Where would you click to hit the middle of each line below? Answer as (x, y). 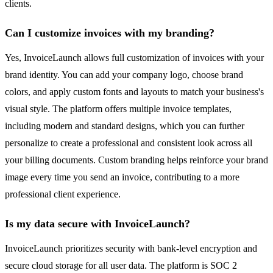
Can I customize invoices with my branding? (110, 33)
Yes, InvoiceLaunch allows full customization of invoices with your (134, 58)
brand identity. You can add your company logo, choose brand (124, 75)
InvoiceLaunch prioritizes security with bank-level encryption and (131, 249)
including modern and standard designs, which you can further (125, 126)
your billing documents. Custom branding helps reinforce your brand (136, 160)
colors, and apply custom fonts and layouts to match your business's (134, 92)
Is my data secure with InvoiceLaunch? (97, 224)
